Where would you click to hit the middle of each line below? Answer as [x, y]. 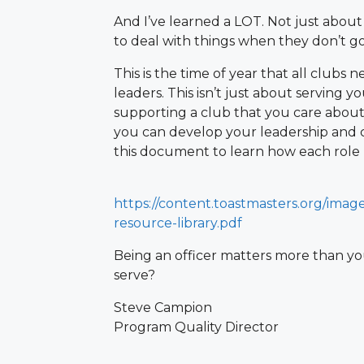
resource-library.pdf [178, 223]
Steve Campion [163, 307]
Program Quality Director [196, 327]
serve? [134, 275]
